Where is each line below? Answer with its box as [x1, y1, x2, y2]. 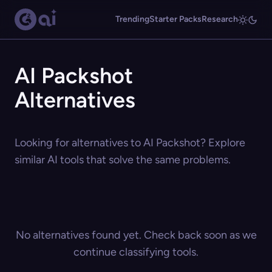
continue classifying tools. [73, 245, 199, 259]
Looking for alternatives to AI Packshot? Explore [15, 136, 245, 149]
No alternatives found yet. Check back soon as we [15, 228, 257, 242]
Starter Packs [149, 14, 202, 24]
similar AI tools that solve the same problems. [15, 153, 231, 166]
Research [202, 14, 238, 24]
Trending [115, 14, 149, 24]
